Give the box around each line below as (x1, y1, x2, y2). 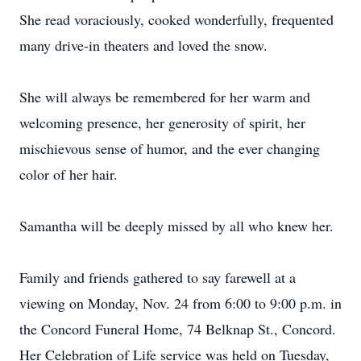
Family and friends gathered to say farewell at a (19, 268, 296, 287)
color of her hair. (19, 164, 118, 184)
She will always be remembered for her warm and (19, 87, 310, 106)
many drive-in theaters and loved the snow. (19, 35, 268, 55)
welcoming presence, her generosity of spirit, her (19, 113, 305, 132)
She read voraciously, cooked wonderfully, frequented (19, 10, 334, 29)
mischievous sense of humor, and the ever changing (19, 139, 320, 158)
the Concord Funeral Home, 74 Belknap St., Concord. (19, 319, 336, 338)
